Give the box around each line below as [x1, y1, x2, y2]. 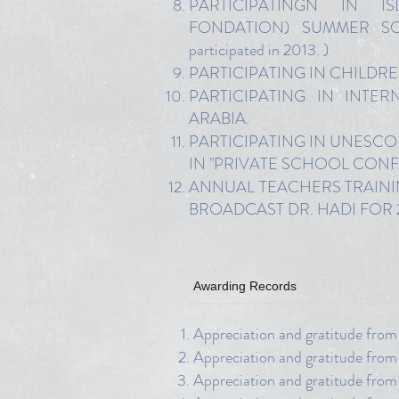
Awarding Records [193, 279, 297, 293]
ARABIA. [189, 107, 249, 130]
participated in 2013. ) [189, 38, 329, 61]
